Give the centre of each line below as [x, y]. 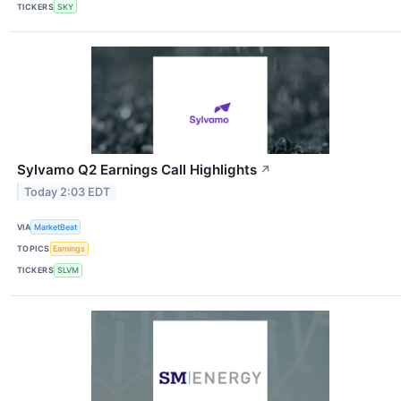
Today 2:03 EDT [68, 192]
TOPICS [34, 249]
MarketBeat [56, 226]
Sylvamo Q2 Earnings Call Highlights [137, 170]
